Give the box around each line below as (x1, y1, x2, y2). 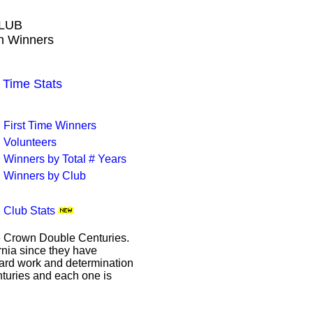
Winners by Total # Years (3, 153, 126, 165)
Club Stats (3, 205, 55, 217)
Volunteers (3, 136, 57, 148)
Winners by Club (3, 170, 86, 182)
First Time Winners (3, 119, 96, 131)
